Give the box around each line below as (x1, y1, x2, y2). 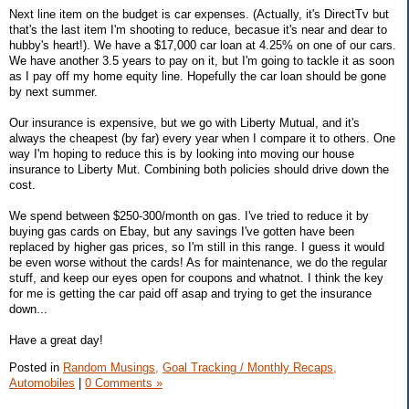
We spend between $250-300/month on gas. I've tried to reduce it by (9, 208, 369, 223)
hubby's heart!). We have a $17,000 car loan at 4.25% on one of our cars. (9, 37, 396, 52)
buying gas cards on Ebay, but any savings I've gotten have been (9, 224, 354, 238)
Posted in (9, 360, 63, 374)
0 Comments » (85, 375, 163, 390)
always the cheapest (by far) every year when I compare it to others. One (9, 131, 395, 145)
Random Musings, (63, 360, 159, 374)
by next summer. (9, 84, 98, 99)
